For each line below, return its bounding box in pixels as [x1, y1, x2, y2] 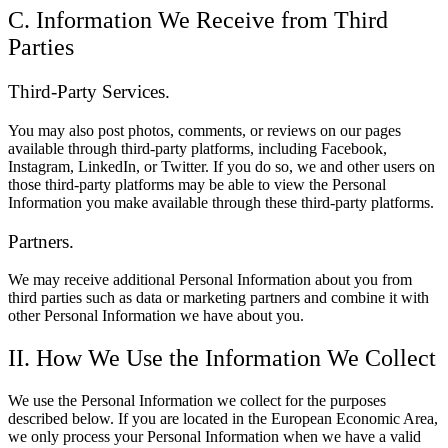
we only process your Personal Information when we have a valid [8, 428, 421, 446]
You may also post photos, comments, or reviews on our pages [8, 121, 401, 139]
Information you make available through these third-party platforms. [8, 193, 434, 211]
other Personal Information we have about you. [8, 307, 304, 325]
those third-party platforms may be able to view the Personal [8, 175, 386, 193]
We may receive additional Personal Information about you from [8, 271, 412, 289]
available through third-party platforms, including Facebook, [8, 139, 387, 157]
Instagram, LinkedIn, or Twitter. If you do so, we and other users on [8, 157, 435, 175]
